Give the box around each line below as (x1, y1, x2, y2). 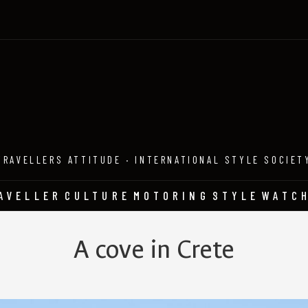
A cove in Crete (74, 233, 234, 266)
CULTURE (64, 188, 131, 202)
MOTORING (133, 188, 210, 202)
